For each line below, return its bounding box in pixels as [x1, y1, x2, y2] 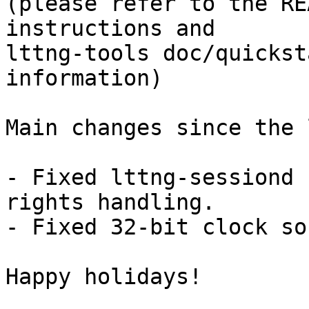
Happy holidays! [6, 264, 202, 290]
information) [6, 66, 163, 91]
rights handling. [6, 190, 215, 215]
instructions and [6, 16, 215, 41]
